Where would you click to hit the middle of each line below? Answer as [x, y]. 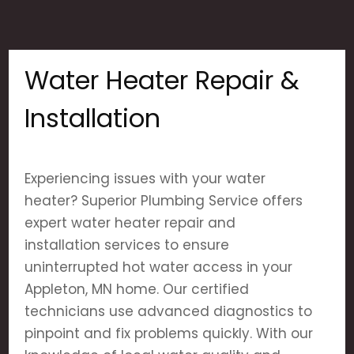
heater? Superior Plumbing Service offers [164, 201]
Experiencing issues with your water [145, 179]
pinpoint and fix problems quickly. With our [169, 333]
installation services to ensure [127, 245]
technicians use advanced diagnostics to [169, 311]
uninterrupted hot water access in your [159, 267]
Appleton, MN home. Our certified [137, 289]
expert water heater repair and [130, 223]
